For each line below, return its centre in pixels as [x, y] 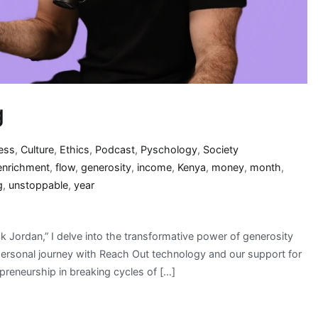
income [154, 168]
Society [221, 150]
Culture [38, 150]
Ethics [75, 150]
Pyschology [169, 150]
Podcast [115, 150]
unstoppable [38, 185]
